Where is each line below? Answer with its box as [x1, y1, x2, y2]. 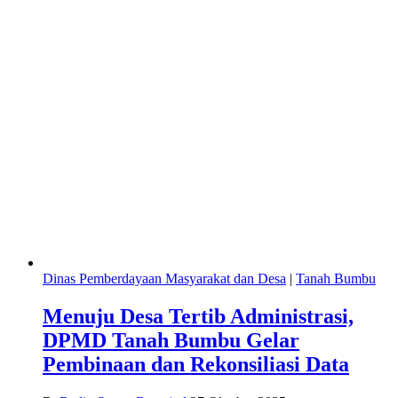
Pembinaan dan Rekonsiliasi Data [43, 352, 349, 376]
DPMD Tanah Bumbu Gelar [43, 328, 299, 352]
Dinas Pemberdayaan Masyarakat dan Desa [43, 271, 286, 287]
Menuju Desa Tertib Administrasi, [43, 304, 354, 328]
